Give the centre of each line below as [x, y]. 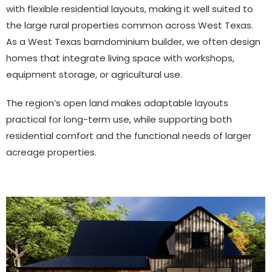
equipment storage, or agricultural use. [94, 74]
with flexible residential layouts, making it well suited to [130, 8]
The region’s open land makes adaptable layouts [117, 103]
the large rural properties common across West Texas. [130, 25]
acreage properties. [51, 152]
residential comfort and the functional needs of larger [129, 135]
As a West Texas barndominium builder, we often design [133, 41]
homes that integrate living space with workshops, [120, 58]
